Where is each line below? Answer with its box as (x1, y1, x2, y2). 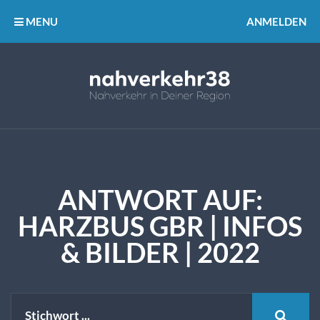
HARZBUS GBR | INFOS (18, 210, 302, 242)
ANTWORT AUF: (57, 184, 263, 216)
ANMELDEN (246, 15, 307, 28)
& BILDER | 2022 (60, 236, 260, 269)
